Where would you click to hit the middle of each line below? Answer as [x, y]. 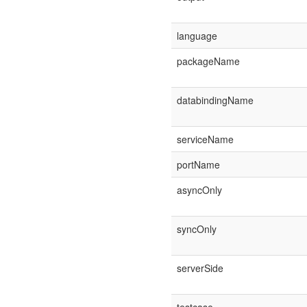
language [197, 36]
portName [198, 164]
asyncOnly [199, 190]
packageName [208, 61]
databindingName [215, 100]
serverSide [200, 268]
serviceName [205, 139]
